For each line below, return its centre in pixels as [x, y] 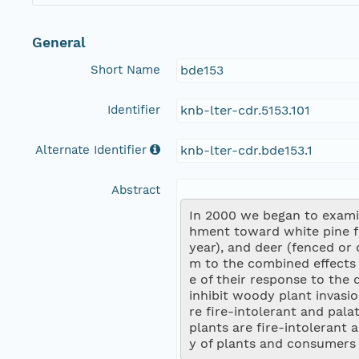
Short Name [125, 69]
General [59, 42]
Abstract [136, 190]
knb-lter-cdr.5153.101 [245, 110]
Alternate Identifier [91, 149]
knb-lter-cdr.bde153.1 [246, 150]
